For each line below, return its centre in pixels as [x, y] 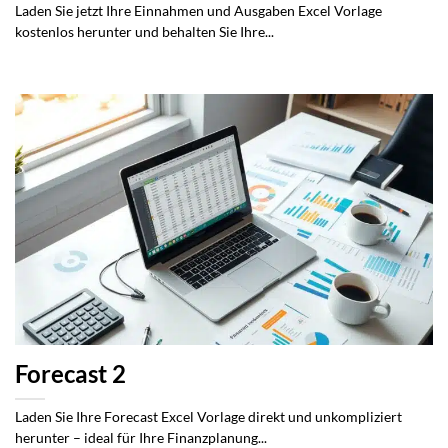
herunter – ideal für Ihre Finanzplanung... [141, 437]
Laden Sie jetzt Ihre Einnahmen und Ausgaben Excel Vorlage [198, 11]
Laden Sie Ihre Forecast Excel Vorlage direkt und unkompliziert [208, 416]
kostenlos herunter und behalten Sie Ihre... [144, 32]
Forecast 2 [70, 373]
